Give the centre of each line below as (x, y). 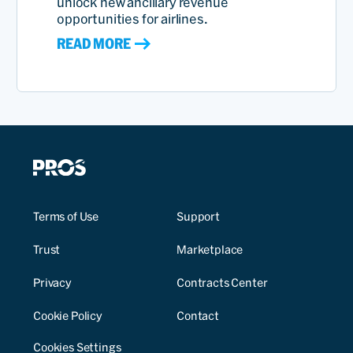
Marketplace (210, 250)
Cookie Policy (68, 316)
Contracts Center (222, 283)
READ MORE (94, 44)
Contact (198, 316)
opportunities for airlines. (132, 19)
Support (198, 217)
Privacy (52, 283)
